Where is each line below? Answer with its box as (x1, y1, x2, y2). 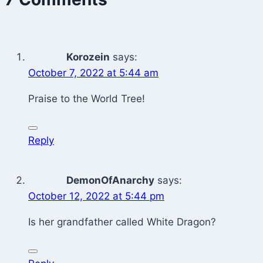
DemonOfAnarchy (66, 174, 154, 187)
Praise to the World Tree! (28, 93, 145, 105)
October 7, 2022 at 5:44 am (28, 67, 159, 79)
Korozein (66, 51, 110, 63)
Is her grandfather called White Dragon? (28, 216, 216, 228)
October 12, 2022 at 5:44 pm (28, 190, 164, 203)
